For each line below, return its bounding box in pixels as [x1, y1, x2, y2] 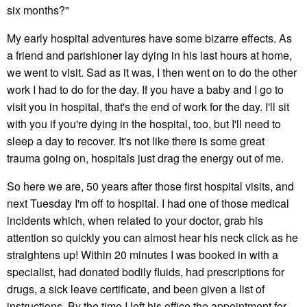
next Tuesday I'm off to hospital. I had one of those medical [7, 195, 289, 211]
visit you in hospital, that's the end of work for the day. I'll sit [7, 99, 289, 114]
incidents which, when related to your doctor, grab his [7, 212, 263, 228]
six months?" [7, 2, 69, 18]
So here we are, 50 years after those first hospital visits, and [7, 178, 294, 194]
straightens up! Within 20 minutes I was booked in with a [7, 247, 278, 262]
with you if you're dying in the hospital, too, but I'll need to [7, 116, 281, 132]
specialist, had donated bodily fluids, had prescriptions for [7, 264, 284, 280]
